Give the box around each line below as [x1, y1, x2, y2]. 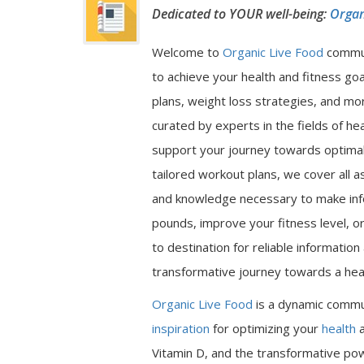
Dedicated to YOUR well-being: [152, 5, 330, 23]
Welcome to [152, 44, 223, 60]
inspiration [152, 320, 210, 336]
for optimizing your [210, 320, 322, 336]
